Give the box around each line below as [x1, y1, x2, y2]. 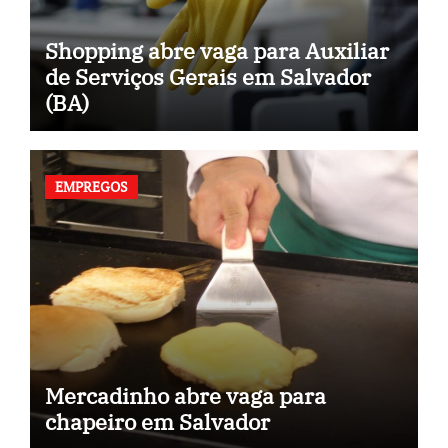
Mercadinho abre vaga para [44, 381, 326, 411]
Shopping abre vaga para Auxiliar [44, 35, 389, 65]
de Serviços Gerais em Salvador [44, 61, 371, 91]
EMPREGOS [54, 177, 128, 197]
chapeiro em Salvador [44, 407, 270, 437]
